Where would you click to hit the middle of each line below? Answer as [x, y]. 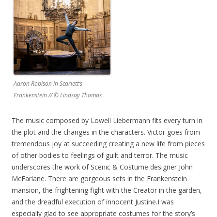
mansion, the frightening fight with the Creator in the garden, [107, 190]
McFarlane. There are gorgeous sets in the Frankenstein [99, 178]
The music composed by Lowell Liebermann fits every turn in [107, 120]
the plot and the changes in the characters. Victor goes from [106, 132]
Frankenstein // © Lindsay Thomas [58, 95]
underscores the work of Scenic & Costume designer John [102, 167]
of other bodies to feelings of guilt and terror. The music [100, 155]
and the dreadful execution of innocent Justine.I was [93, 202]
